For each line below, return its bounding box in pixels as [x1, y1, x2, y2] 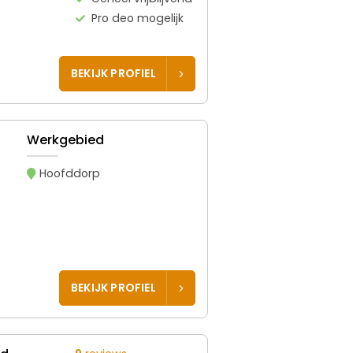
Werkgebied [27, 130, 105, 149]
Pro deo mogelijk [91, 9, 184, 26]
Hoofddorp [39, 165, 101, 181]
